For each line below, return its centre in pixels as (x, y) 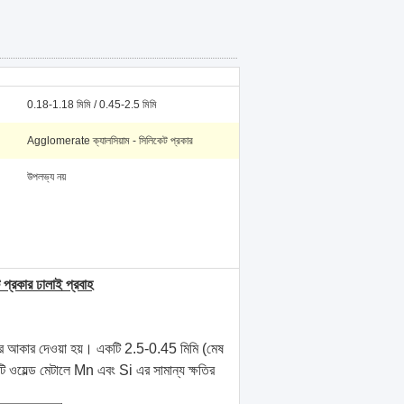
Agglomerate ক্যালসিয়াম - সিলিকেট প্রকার (110, 141)
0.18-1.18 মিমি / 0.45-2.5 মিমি (92, 105)
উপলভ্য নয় (46, 177)
